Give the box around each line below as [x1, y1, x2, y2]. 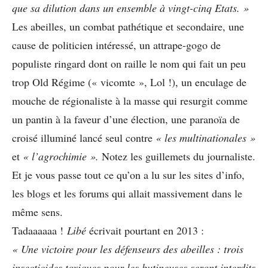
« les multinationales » [156, 130, 255, 145]
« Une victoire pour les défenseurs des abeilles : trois [12, 241, 243, 256]
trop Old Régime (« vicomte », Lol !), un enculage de [12, 74, 246, 89]
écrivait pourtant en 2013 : [86, 223, 204, 237]
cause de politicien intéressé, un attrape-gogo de [12, 37, 221, 52]
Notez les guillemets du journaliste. [99, 148, 255, 163]
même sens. [12, 204, 63, 219]
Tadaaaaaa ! [12, 223, 67, 237]
